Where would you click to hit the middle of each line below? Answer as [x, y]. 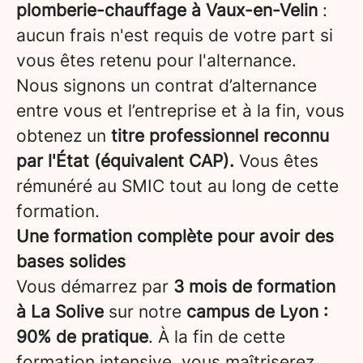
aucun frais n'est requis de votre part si [175, 35]
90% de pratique [82, 337]
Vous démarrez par [95, 286]
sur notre [145, 312]
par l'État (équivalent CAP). [125, 161]
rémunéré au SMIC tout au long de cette [177, 186]
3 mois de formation [254, 286]
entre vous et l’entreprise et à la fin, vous [180, 111]
